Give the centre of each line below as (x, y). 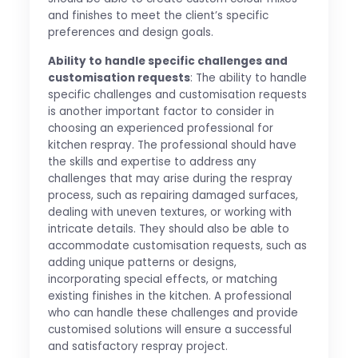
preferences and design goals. (130, 32)
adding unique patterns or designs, (142, 262)
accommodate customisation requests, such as (177, 245)
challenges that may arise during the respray (170, 178)
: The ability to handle (248, 78)
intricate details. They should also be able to (168, 229)
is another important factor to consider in (161, 111)
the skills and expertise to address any (152, 161)
